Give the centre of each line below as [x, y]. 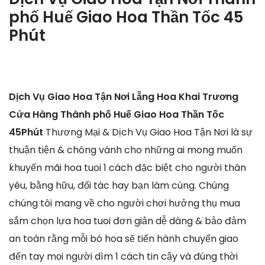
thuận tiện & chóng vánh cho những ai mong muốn [126, 150]
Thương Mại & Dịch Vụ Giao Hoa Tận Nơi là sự [149, 132]
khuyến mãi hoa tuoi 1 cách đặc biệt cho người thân [127, 167]
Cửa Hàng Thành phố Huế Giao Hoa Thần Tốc [117, 114]
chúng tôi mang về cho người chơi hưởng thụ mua [125, 203]
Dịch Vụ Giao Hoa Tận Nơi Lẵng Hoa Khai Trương [124, 96]
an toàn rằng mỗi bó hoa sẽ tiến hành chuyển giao [124, 238]
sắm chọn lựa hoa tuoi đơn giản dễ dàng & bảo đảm [127, 221]
